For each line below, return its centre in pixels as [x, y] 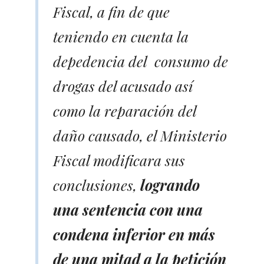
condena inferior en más [134, 234]
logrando [170, 184]
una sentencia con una [128, 209]
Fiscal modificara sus [119, 160]
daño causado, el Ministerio [140, 135]
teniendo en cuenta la [121, 36]
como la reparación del [125, 110]
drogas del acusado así [123, 85]
